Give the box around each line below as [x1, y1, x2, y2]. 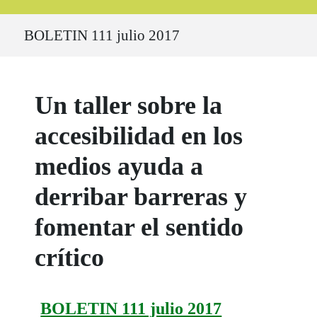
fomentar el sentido [35, 213, 244, 242]
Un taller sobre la [35, 91, 223, 120]
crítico [35, 243, 105, 272]
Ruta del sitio [16, 16, 69, 27]
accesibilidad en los [35, 122, 243, 151]
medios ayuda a [35, 152, 204, 181]
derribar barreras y [35, 183, 248, 212]
